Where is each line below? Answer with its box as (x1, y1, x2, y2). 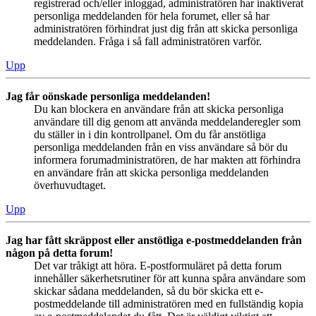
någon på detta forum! (6, 247, 113, 260)
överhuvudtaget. (34, 179, 106, 192)
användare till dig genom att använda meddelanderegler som (34, 116, 300, 128)
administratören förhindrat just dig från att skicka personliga (34, 23, 298, 35)
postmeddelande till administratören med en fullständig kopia (34, 298, 303, 310)
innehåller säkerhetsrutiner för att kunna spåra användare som (34, 272, 305, 285)
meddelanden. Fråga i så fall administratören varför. (34, 35, 262, 48)
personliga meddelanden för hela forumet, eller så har (34, 10, 269, 23)
